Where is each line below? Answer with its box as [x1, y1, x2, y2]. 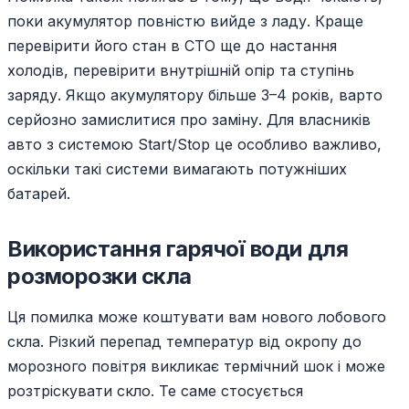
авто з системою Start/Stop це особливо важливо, [7, 135, 382, 154]
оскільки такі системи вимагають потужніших [7, 160, 347, 179]
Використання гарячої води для [7, 236, 349, 263]
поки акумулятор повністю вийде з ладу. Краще [7, 12, 363, 31]
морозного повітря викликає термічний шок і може [7, 357, 385, 376]
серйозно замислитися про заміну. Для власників [7, 110, 371, 130]
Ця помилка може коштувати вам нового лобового [7, 308, 386, 327]
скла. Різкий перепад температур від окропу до [7, 332, 362, 351]
